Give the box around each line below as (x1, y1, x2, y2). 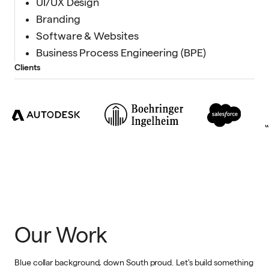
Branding (36, 13, 80, 25)
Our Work (14, 223, 107, 247)
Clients (14, 62, 40, 73)
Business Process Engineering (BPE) (36, 47, 206, 59)
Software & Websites (36, 30, 139, 42)
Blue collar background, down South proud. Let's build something (14, 258, 253, 268)
